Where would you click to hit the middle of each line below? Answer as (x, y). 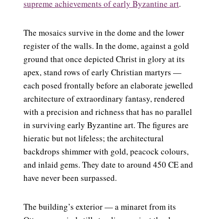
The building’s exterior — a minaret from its (100, 206)
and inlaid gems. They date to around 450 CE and (108, 164)
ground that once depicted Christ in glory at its (104, 59)
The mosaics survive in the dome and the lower (104, 32)
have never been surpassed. (70, 177)
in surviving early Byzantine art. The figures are (106, 125)
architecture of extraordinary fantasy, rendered (104, 98)
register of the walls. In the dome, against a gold (106, 45)
